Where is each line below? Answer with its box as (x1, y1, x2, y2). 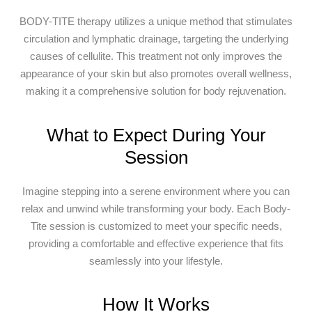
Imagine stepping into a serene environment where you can (22, 185, 290, 197)
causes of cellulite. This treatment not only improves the (30, 50, 282, 63)
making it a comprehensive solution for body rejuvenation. (26, 85, 286, 97)
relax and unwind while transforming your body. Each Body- (22, 202, 290, 214)
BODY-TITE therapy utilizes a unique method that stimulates (19, 15, 292, 28)
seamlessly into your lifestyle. (89, 254, 223, 267)
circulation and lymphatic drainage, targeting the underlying (24, 33, 288, 45)
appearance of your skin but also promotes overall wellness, (20, 68, 292, 80)
